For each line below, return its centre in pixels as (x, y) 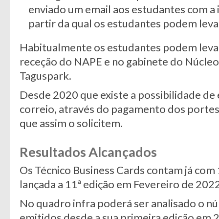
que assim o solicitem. (71, 123)
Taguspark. (45, 76)
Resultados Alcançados (88, 152)
